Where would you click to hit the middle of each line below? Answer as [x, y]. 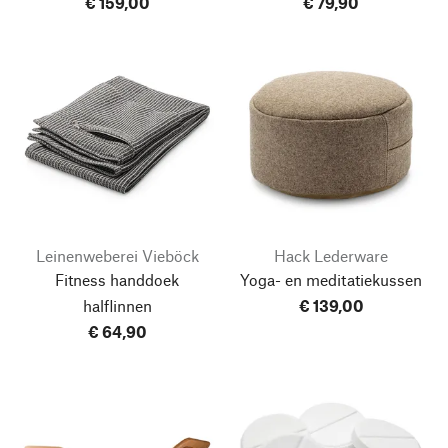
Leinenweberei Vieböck [117, 255]
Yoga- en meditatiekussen [331, 279]
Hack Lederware [331, 255]
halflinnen [117, 305]
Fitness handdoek [117, 279]
